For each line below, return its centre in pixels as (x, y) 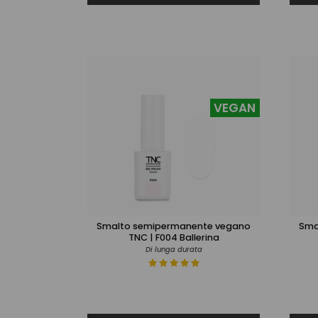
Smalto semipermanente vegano (174, 226)
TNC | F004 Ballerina (174, 237)
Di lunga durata (174, 249)
